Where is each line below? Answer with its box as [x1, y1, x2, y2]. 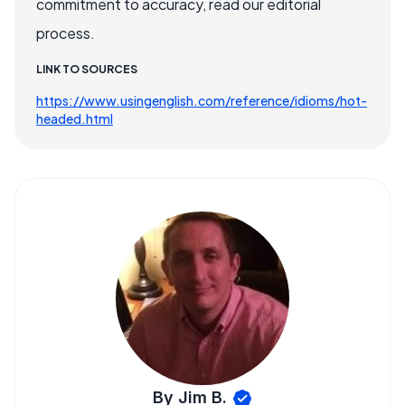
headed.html [36, 110, 113, 127]
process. [36, 24, 95, 42]
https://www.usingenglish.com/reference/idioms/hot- [36, 92, 367, 108]
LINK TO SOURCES [36, 62, 137, 76]
